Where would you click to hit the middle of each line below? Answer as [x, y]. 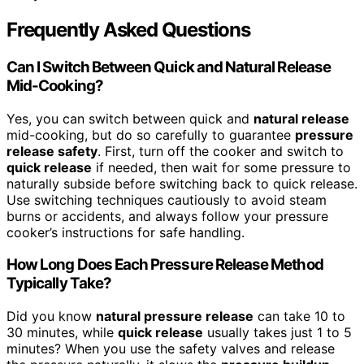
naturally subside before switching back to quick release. [182, 183]
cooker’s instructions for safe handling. [126, 232]
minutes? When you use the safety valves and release [171, 349]
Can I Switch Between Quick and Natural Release [169, 67]
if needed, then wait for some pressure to [221, 167]
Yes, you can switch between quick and [130, 118]
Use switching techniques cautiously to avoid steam [167, 199]
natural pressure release [175, 316]
